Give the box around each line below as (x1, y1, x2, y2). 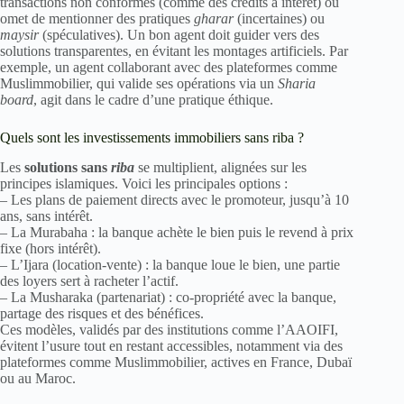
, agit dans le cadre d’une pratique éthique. (33, 92, 273, 108)
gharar (194, 11, 234, 27)
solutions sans (24, 160, 111, 176)
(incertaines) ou (234, 11, 325, 27)
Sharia (278, 76, 316, 92)
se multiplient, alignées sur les (134, 160, 307, 176)
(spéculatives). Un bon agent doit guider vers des (39, 27, 319, 43)
